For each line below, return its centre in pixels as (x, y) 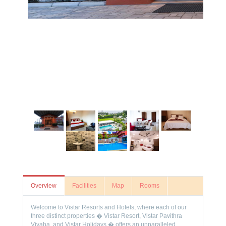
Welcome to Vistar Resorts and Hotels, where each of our (109, 207)
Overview (44, 186)
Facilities (84, 186)
